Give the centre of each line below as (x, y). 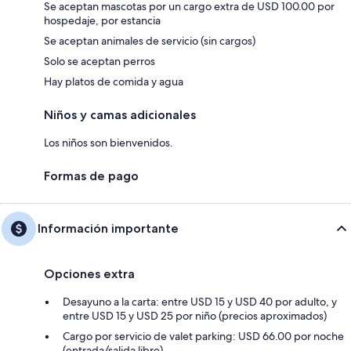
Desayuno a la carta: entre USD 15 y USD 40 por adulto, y (200, 302)
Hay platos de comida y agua (114, 82)
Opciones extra (89, 274)
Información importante (108, 229)
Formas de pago (91, 176)
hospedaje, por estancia (102, 21)
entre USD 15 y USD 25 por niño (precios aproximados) (195, 316)
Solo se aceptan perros (100, 62)
